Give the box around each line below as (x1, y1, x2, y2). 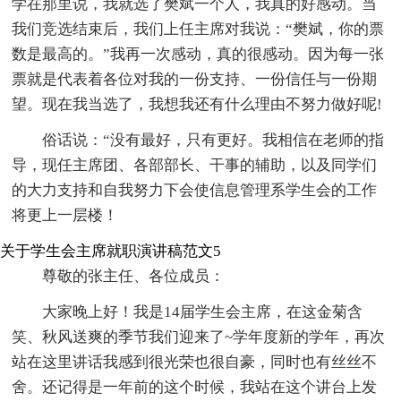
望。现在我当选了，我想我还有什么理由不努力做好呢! (12, 96, 383, 114)
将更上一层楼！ (12, 207, 119, 225)
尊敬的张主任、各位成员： (42, 268, 226, 286)
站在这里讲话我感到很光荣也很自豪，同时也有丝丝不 (12, 354, 378, 371)
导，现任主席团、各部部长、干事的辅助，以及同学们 (12, 157, 378, 175)
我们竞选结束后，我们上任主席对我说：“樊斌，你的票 (12, 21, 385, 38)
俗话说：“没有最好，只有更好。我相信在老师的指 (42, 132, 385, 149)
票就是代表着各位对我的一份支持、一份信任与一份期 (12, 71, 378, 89)
